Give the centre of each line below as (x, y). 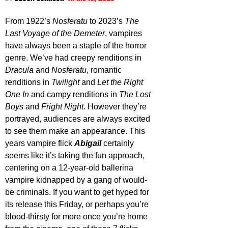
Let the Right (121, 82)
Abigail (89, 143)
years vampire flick (40, 143)
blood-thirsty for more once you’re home (77, 217)
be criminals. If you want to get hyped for (78, 192)
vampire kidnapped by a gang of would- (76, 180)
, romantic (105, 70)
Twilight (66, 82)
